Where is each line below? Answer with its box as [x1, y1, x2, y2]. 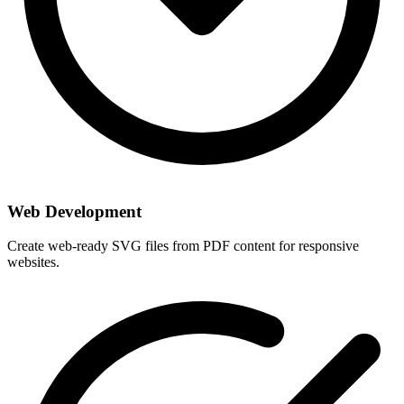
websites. [7, 254, 60, 271]
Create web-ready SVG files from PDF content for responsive [7, 238, 359, 254]
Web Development [7, 201, 142, 221]
